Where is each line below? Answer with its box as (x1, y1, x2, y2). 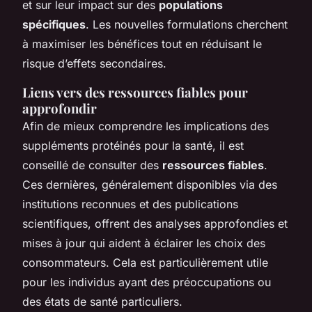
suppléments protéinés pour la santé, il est (22, 138, 244, 153)
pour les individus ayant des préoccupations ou (22, 274, 271, 289)
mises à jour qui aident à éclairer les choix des (22, 235, 265, 250)
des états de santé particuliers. (22, 294, 182, 309)
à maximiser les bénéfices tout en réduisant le (22, 36, 262, 51)
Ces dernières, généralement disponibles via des (22, 177, 277, 192)
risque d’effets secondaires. (22, 56, 166, 70)
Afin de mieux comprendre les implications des (22, 118, 269, 133)
